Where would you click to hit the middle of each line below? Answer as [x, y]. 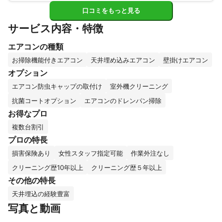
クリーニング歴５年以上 [127, 168]
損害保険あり [31, 153]
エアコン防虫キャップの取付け [57, 86]
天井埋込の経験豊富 [41, 194]
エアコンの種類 [36, 47]
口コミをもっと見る [111, 11]
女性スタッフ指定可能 [91, 153]
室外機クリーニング [139, 86]
